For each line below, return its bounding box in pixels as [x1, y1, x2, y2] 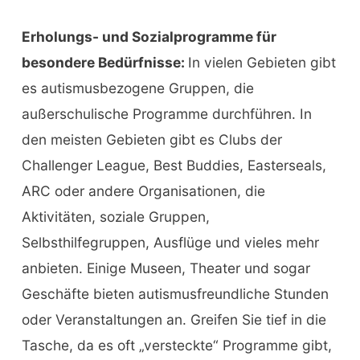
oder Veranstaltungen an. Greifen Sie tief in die [21, 310, 326, 328]
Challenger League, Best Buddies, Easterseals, [21, 156, 326, 174]
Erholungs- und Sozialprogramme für [21, 27, 276, 45]
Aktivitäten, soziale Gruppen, [21, 207, 210, 225]
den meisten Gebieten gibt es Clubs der [21, 130, 282, 148]
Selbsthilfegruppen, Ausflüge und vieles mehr [21, 233, 319, 251]
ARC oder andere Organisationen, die [21, 182, 265, 199]
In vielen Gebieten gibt [187, 53, 336, 71]
